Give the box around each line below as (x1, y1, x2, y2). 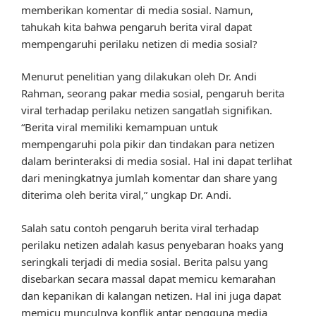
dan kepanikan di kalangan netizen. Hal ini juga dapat (21, 288, 281, 303)
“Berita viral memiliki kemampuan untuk (21, 120, 218, 135)
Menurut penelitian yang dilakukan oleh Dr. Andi (21, 69, 257, 84)
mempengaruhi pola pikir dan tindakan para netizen (21, 137, 274, 152)
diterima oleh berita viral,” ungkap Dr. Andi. (21, 188, 231, 202)
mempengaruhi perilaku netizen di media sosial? (21, 36, 257, 51)
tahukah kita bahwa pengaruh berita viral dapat (21, 19, 252, 34)
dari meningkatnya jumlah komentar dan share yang (21, 171, 277, 186)
